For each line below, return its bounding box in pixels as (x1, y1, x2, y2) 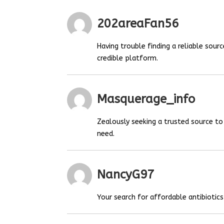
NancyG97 (97, 167, 154, 182)
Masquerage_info (97, 92, 195, 106)
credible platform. (97, 53, 158, 62)
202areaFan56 (97, 16, 179, 31)
